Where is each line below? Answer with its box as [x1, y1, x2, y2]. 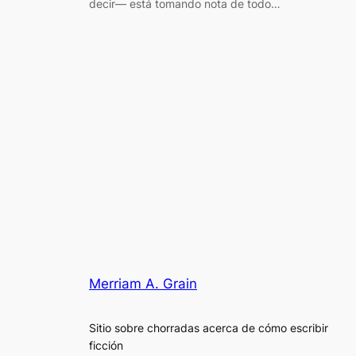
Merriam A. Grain [89, 276, 197, 292]
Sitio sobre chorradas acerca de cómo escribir [89, 320, 328, 335]
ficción [89, 338, 123, 352]
